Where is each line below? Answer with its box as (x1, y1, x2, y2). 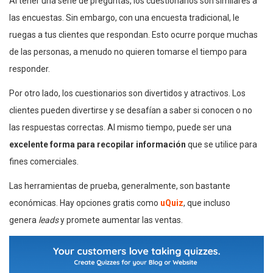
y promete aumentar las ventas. (60, 215, 183, 225)
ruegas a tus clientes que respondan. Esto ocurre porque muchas (9, 30, 258, 40)
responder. (9, 64, 50, 74)
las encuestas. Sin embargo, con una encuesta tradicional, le (9, 13, 239, 23)
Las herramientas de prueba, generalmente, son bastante (9, 181, 230, 191)
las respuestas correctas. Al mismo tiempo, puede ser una (9, 122, 232, 133)
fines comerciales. (9, 157, 79, 167)
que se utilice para (186, 140, 257, 150)
